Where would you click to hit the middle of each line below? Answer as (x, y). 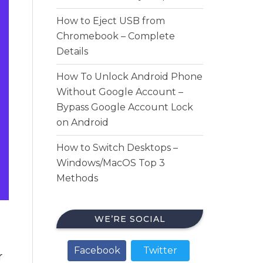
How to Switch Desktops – (117, 148)
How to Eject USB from (111, 21)
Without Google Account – (120, 92)
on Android (82, 122)
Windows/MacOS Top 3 (111, 163)
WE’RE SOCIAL (130, 219)
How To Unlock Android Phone (129, 77)
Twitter (160, 250)
